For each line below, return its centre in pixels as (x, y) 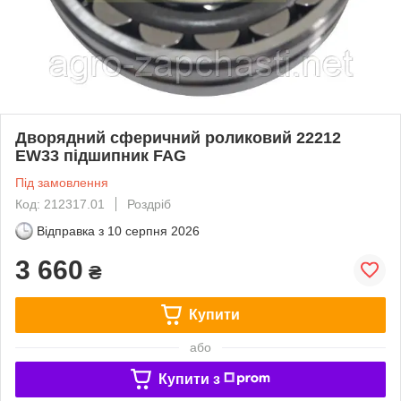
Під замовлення (62, 182)
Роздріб (149, 204)
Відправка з (70, 230)
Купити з (189, 379)
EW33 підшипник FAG (101, 155)
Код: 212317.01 (60, 204)
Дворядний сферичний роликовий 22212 (178, 137)
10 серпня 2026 (154, 230)
